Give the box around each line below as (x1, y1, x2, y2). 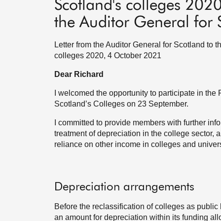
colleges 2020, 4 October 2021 (54, 51, 161, 60)
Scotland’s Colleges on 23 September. (54, 100, 188, 108)
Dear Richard (54, 70, 104, 78)
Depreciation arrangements (54, 181, 194, 193)
